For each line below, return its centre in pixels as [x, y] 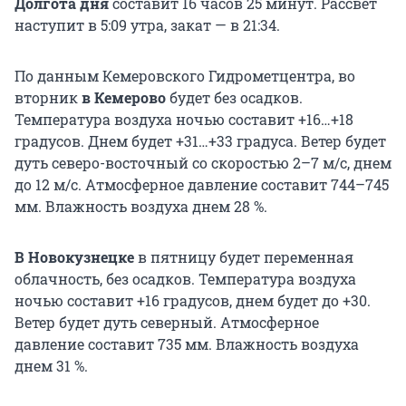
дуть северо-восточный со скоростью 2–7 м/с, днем [203, 162]
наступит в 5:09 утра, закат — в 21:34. [147, 24]
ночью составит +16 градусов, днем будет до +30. [193, 300]
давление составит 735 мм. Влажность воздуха [187, 343]
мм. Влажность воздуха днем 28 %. [141, 206]
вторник [46, 97]
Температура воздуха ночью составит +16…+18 [184, 119]
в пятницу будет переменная [244, 256]
